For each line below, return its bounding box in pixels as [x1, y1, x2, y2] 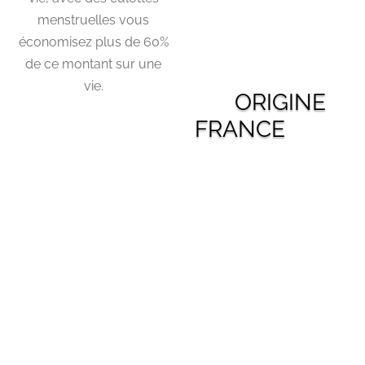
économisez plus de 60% [18, 34, 169, 51]
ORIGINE [195, 89, 326, 117]
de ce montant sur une [25, 56, 161, 73]
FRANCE [195, 116, 285, 143]
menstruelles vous [37, 12, 149, 29]
